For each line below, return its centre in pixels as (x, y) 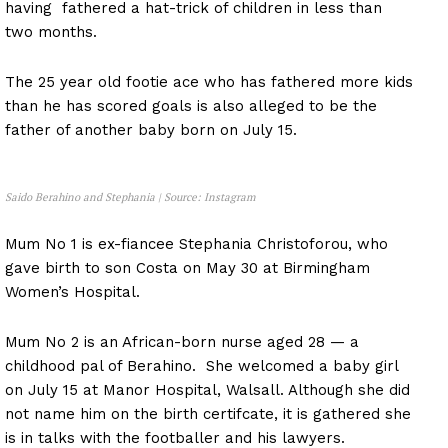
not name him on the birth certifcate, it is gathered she (208, 413)
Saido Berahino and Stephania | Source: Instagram (130, 196)
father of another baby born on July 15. (151, 129)
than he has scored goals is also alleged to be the (191, 105)
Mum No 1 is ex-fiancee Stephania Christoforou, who (196, 243)
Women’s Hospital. (72, 291)
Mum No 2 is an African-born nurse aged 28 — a (182, 341)
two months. (51, 31)
